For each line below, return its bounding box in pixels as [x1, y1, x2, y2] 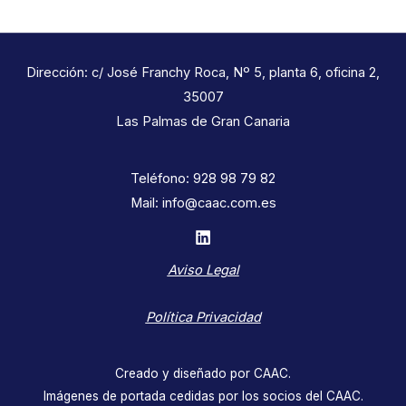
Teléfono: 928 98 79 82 [130, 169, 275, 187]
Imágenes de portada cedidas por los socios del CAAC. [43, 388, 363, 403]
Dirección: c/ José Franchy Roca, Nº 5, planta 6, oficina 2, [26, 64, 380, 82]
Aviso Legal [167, 261, 239, 278]
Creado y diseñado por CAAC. [115, 365, 291, 381]
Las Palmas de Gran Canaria [116, 113, 290, 130]
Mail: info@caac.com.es [130, 194, 276, 211]
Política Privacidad [145, 309, 261, 326]
